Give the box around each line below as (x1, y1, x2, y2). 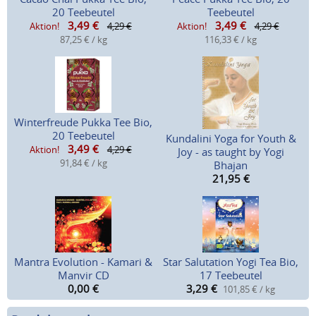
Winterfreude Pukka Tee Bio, (14, 115, 153, 130)
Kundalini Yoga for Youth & (165, 131, 296, 146)
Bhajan (214, 158, 248, 173)
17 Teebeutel (199, 268, 262, 283)
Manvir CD (57, 268, 109, 283)
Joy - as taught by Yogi (177, 145, 284, 159)
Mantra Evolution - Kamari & (14, 255, 153, 269)
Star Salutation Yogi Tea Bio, (163, 255, 298, 269)
